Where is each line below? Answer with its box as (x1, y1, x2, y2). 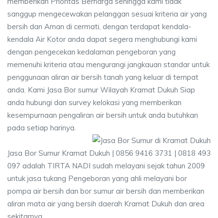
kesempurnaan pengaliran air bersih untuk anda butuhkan (7, 110, 198, 120)
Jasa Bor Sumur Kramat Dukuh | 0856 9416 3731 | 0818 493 (7, 148, 211, 158)
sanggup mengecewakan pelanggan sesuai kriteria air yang (7, 9, 207, 18)
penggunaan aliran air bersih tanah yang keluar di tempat (7, 73, 199, 82)
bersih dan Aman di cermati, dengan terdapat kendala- (7, 22, 191, 31)
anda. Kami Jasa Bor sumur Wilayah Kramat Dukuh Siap (7, 85, 195, 94)
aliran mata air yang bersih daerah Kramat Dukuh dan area (7, 199, 204, 208)
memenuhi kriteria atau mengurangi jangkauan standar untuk (7, 60, 210, 69)
